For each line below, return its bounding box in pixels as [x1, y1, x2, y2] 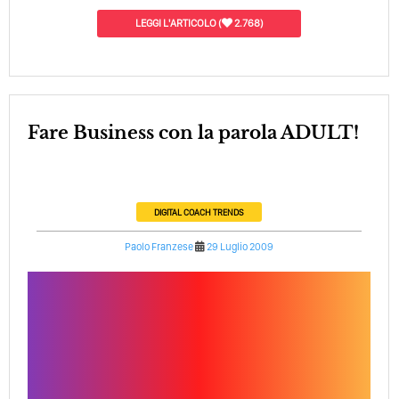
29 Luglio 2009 [207, 240, 274, 253]
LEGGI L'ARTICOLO [134, 16, 216, 29]
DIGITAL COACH [154, 206, 212, 217]
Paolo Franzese [125, 240, 194, 253]
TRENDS [213, 206, 245, 217]
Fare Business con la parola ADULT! [39, 121, 359, 143]
